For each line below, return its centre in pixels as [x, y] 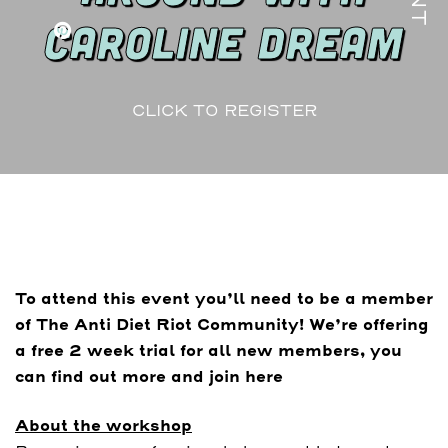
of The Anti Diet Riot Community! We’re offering [222, 324]
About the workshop [103, 425]
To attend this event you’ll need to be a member [224, 298]
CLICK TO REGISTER [224, 110]
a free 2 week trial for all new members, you [208, 350]
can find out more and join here [149, 376]
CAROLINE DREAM [224, 41]
